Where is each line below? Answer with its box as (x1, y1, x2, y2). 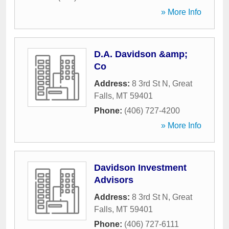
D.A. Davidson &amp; (94, 49, 188, 59)
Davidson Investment (94, 163, 187, 173)
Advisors (94, 175, 133, 185)
